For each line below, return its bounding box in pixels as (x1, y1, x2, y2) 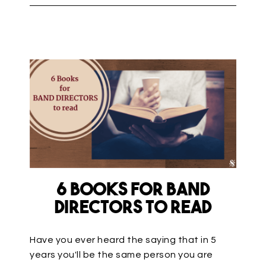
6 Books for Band (56, 181, 210, 200)
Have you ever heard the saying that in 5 (30, 235, 216, 245)
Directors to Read (55, 199, 211, 218)
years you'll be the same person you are (30, 249, 213, 259)
